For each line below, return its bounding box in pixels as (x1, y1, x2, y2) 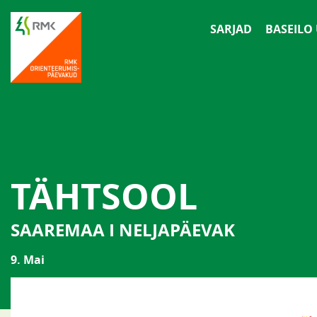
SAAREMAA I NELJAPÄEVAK (11, 218, 235, 242)
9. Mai (11, 252, 45, 267)
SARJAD (210, 21, 252, 37)
